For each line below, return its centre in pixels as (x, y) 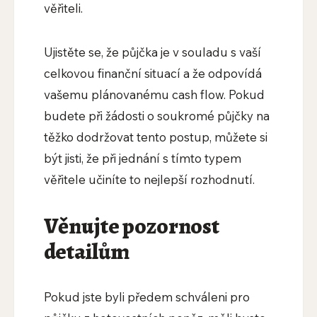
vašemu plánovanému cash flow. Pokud (154, 95)
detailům (87, 252)
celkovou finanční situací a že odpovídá (152, 74)
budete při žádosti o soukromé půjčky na (156, 116)
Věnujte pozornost (131, 226)
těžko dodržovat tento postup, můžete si (155, 137)
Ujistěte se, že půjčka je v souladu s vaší (152, 52)
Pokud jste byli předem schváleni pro (146, 297)
